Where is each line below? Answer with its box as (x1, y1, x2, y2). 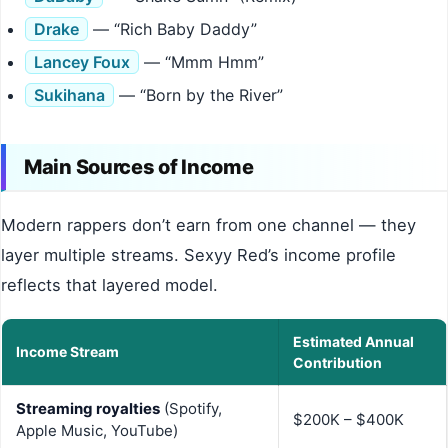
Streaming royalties (16, 399, 160, 419)
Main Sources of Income (24, 155, 254, 180)
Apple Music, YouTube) (16, 421, 178, 441)
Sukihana (34, 85, 105, 106)
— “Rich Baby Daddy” (88, 19, 257, 40)
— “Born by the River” (114, 85, 283, 106)
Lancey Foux (34, 52, 130, 73)
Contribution (293, 354, 382, 372)
